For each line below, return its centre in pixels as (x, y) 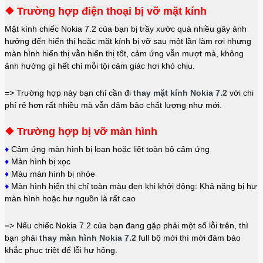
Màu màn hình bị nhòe (52, 174)
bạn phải (22, 238)
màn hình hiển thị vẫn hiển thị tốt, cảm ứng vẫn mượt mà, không (124, 54)
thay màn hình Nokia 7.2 (88, 238)
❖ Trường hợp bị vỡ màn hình (81, 132)
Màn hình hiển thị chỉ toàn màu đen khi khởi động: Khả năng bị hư (133, 186)
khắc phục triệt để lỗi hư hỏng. (61, 250)
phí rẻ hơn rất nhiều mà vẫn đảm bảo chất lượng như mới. (113, 105)
